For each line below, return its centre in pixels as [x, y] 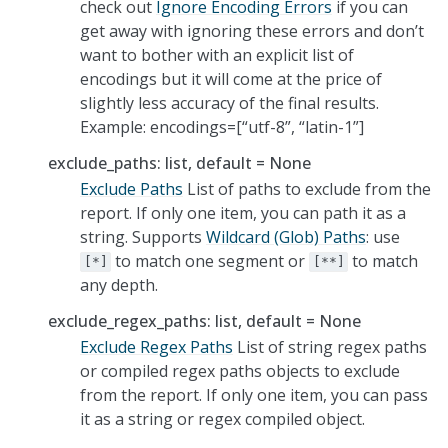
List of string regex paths [330, 346]
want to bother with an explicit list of [217, 54]
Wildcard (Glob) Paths [286, 236]
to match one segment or [210, 260]
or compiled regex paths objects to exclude [240, 370]
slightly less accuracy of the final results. [229, 102]
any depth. [119, 284]
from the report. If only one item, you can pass [254, 394]
